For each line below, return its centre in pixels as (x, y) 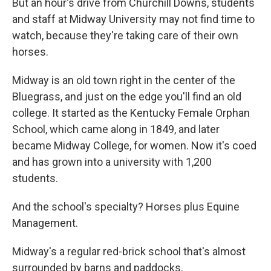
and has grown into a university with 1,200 (112, 162)
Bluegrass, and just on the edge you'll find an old (127, 96)
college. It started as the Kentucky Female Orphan (131, 113)
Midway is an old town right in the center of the (124, 80)
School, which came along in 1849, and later (116, 129)
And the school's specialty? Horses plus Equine (126, 207)
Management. (45, 223)
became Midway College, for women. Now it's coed (134, 145)
